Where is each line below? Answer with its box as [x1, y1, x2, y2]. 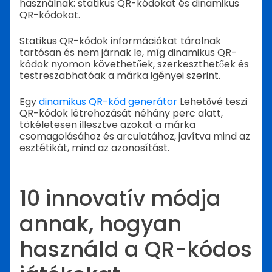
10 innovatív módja [19, 183, 221, 214]
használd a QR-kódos [19, 234, 252, 265]
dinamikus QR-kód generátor [39, 95, 177, 109]
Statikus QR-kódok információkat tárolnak [19, 34, 221, 49]
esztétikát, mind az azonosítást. [19, 141, 169, 155]
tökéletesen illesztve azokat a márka [19, 118, 195, 132]
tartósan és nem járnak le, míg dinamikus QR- [19, 46, 237, 60]
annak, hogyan [19, 209, 182, 239]
